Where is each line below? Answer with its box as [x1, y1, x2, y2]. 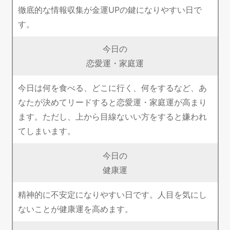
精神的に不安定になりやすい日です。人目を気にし [17, 189, 207, 200]
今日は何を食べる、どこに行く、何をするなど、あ [17, 83, 207, 93]
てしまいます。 [17, 126, 75, 137]
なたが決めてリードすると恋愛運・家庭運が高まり [17, 97, 207, 108]
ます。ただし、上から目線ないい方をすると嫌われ [17, 111, 207, 122]
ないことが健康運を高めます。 [17, 204, 133, 215]
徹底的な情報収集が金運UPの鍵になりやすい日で [17, 5, 202, 15]
